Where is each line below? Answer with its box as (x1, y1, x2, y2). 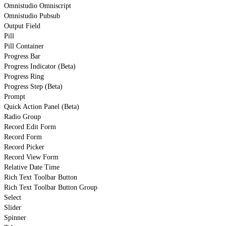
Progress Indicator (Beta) (4, 62, 76, 70)
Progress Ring (4, 72, 44, 80)
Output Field (4, 22, 40, 30)
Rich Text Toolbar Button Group (4, 183, 97, 191)
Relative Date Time (4, 163, 60, 171)
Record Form (4, 133, 42, 141)
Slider (4, 203, 21, 211)
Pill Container (4, 42, 44, 50)
